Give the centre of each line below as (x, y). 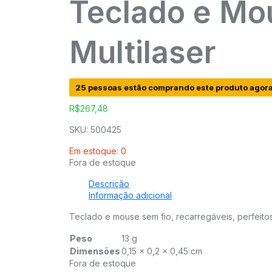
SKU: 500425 (95, 130)
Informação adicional (130, 195)
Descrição (109, 184)
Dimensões (95, 251)
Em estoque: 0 (98, 151)
